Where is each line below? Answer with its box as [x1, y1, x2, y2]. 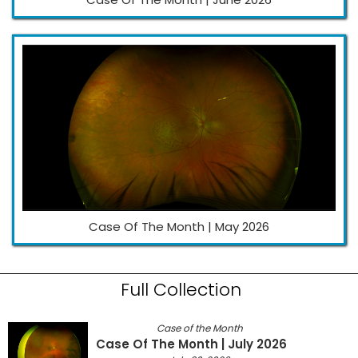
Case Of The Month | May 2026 [89, 218, 269, 236]
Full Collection [121, 277, 241, 303]
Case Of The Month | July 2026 [96, 335, 287, 352]
